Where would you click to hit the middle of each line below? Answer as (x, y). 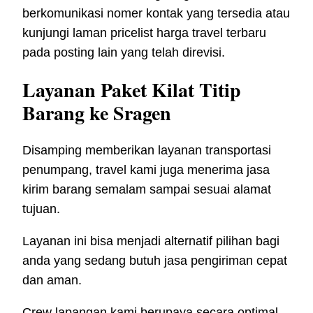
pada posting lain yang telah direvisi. (124, 52)
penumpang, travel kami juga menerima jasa (146, 170)
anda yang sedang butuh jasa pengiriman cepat (155, 261)
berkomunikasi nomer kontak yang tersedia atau (156, 13)
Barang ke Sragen (97, 113)
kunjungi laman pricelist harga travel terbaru (144, 32)
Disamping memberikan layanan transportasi (147, 151)
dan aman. (52, 281)
